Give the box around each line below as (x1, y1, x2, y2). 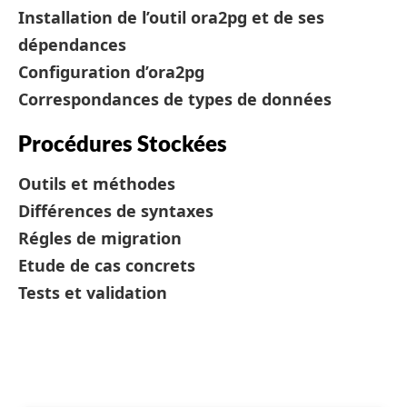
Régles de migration (18, 227, 182, 249)
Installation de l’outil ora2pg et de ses (18, 6, 324, 28)
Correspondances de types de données (18, 88, 332, 110)
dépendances (18, 34, 126, 55)
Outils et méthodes (18, 173, 175, 194)
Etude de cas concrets (18, 254, 195, 276)
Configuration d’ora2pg (18, 61, 204, 83)
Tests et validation (18, 282, 167, 303)
